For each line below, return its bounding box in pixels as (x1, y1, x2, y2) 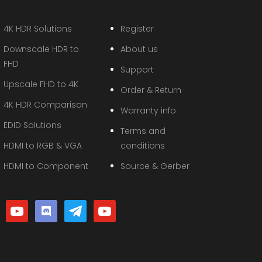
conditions (120, 139, 165, 151)
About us (120, 43, 158, 55)
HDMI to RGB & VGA (4, 139, 82, 151)
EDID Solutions (4, 119, 61, 131)
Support (120, 63, 154, 75)
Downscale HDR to (4, 43, 79, 55)
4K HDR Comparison (4, 98, 87, 111)
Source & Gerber (120, 160, 189, 172)
